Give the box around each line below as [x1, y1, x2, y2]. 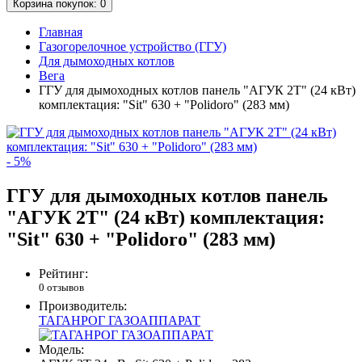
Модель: [39, 343, 84, 357]
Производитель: [39, 299, 127, 314]
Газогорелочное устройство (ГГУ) [39, 40, 226, 54]
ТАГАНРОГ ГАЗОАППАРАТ [39, 314, 200, 328]
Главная [39, 25, 82, 40]
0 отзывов [39, 281, 84, 294]
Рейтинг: [39, 267, 88, 281]
